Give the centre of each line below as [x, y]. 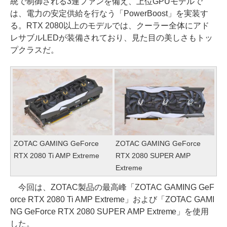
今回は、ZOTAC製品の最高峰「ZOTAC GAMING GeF [112, 187]
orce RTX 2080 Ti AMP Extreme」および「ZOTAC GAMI [112, 200]
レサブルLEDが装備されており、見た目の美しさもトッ [111, 38]
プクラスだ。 [34, 50]
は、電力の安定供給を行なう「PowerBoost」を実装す [109, 14]
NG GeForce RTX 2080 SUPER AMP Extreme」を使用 [110, 212]
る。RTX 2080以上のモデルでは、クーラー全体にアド [110, 26]
